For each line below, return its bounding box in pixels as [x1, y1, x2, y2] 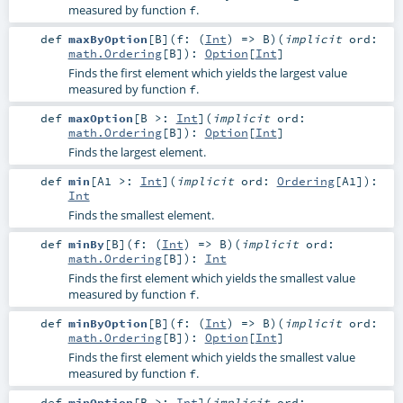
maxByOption [67, 31, 148, 46]
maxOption [67, 110, 133, 125]
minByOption [67, 316, 148, 331]
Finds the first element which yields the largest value [67, 64, 347, 81]
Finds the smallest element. [67, 207, 214, 224]
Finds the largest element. [67, 143, 206, 160]
